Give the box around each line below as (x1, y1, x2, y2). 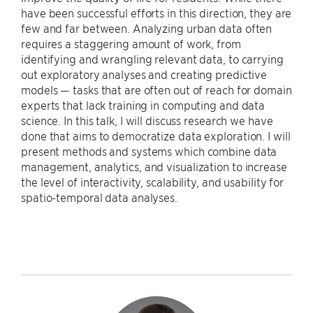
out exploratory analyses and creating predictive (21, 67, 268, 81)
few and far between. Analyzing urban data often (21, 21, 272, 35)
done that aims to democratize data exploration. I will (21, 129, 291, 143)
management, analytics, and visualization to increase (21, 159, 287, 173)
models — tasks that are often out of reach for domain (21, 82, 292, 96)
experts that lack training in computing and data (21, 98, 265, 112)
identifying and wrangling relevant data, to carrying (21, 52, 284, 66)
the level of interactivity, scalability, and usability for (21, 175, 284, 189)
